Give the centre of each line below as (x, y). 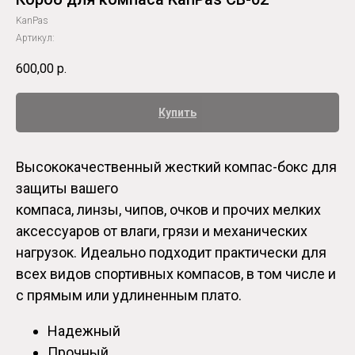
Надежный (84, 331)
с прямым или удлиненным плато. (129, 296)
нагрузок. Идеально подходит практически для (171, 253)
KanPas (32, 21)
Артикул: (35, 38)
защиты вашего (67, 189)
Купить (177, 113)
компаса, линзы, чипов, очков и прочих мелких (168, 210)
